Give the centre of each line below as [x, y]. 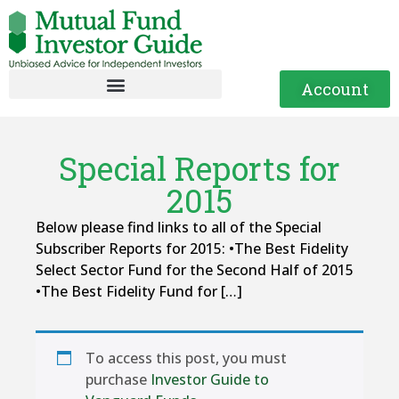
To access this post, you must [186, 358]
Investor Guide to [210, 379]
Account [335, 89]
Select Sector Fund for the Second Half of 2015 [195, 270]
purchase [118, 379]
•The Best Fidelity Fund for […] [139, 291]
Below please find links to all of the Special [179, 227]
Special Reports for [199, 168]
